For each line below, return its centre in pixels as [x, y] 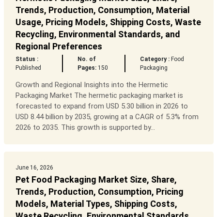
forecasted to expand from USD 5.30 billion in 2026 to [101, 106]
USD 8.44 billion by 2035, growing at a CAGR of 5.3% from [107, 117]
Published [28, 68]
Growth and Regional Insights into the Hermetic [92, 85]
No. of [86, 59]
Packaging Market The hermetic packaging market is [99, 96]
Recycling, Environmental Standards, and [98, 34]
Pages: [87, 68]
